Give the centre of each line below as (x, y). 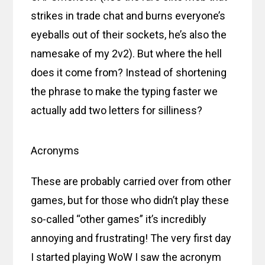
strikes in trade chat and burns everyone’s (128, 15)
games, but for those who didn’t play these (130, 200)
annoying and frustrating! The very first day (131, 238)
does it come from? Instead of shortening (129, 72)
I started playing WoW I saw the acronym (126, 257)
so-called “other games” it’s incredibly (119, 219)
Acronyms (55, 150)
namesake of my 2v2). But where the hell (127, 53)
